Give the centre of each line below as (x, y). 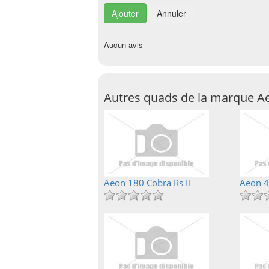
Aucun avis (123, 45)
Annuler (171, 13)
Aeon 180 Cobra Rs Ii (147, 183)
